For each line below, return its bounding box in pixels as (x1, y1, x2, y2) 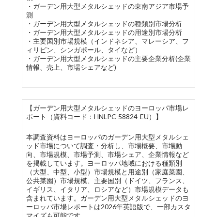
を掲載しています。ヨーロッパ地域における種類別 (26, 159, 182, 167)
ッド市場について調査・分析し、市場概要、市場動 (26, 141, 182, 150)
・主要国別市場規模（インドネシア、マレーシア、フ (26, 37, 189, 45)
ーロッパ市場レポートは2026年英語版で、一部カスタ (26, 202, 191, 211)
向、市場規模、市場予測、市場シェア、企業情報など (26, 150, 189, 158)
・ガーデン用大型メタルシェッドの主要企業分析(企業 (26, 54, 191, 62)
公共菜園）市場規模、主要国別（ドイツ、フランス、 (26, 176, 189, 185)
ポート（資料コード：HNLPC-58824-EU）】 (26, 112, 162, 121)
